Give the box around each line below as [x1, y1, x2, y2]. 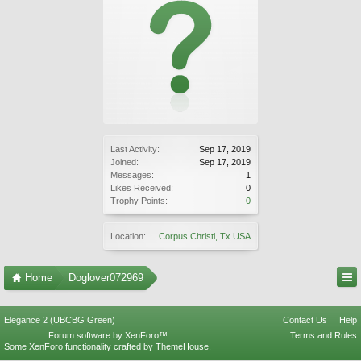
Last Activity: [110, 144, 160, 154]
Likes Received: [110, 183, 173, 193]
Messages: [110, 170, 154, 180]
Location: [110, 231, 146, 241]
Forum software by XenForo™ [48, 330, 168, 340]
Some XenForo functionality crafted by [4, 342, 156, 351]
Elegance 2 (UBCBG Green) [4, 315, 115, 325]
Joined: [110, 157, 139, 167]
